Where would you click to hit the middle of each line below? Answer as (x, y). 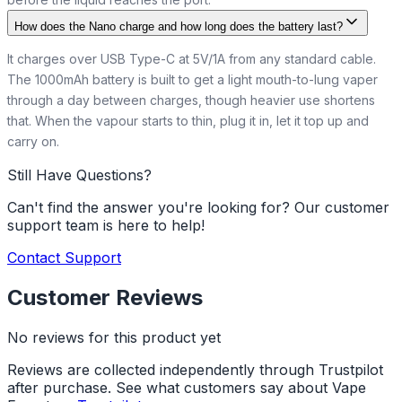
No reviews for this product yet (114, 337)
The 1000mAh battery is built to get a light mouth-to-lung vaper (192, 79)
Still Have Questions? (79, 175)
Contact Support (64, 258)
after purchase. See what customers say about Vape (187, 387)
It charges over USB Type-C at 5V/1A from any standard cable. (192, 59)
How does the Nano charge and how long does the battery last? (179, 26)
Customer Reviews (105, 297)
